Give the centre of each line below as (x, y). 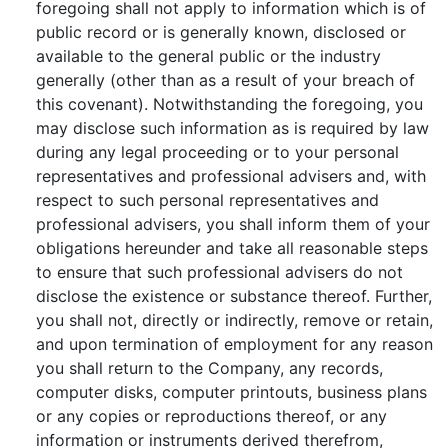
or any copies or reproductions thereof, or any (211, 416)
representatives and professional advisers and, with (231, 176)
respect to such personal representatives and (207, 200)
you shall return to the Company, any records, (209, 368)
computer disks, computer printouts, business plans (231, 392)
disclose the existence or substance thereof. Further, (234, 296)
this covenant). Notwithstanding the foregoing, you (229, 104)
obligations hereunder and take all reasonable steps (232, 248)
